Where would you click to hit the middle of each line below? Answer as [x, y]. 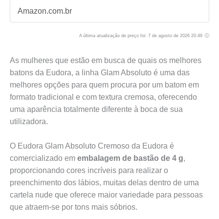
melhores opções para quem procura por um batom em [104, 85]
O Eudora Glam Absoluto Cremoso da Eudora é [92, 146]
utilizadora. [29, 122]
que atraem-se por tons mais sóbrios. [74, 207]
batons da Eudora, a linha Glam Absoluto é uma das [100, 73]
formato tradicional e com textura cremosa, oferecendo [103, 97]
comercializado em [44, 158]
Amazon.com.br [45, 11]
